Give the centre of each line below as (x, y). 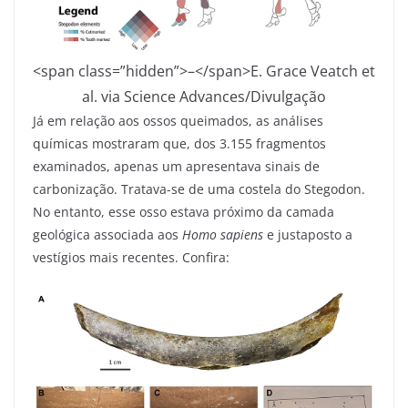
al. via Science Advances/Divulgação (204, 96)
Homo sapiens (223, 234)
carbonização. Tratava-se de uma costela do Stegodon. (199, 189)
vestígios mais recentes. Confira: (131, 257)
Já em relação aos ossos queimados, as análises (178, 120)
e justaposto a (308, 234)
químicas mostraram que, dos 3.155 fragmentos (179, 143)
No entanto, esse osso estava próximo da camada (184, 211)
